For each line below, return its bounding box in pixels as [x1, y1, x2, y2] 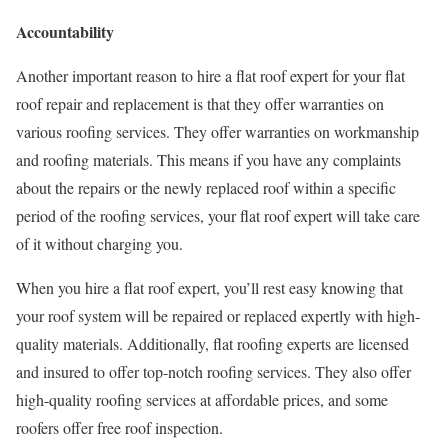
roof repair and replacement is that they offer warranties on [16, 93, 384, 115]
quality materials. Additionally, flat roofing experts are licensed [16, 333, 409, 355]
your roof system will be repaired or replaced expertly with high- [16, 305, 420, 327]
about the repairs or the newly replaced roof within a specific [16, 177, 396, 199]
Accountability [16, 20, 114, 44]
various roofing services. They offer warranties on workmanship [16, 121, 419, 143]
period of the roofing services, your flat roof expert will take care [16, 205, 420, 227]
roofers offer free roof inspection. [16, 417, 223, 439]
